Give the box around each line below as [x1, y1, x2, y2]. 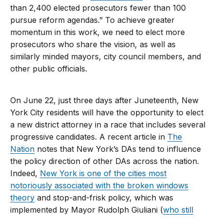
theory [10, 192, 35, 202]
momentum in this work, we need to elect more [10, 27, 185, 37]
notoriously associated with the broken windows [10, 180, 189, 190]
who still [163, 204, 194, 215]
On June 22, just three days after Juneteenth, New [10, 95, 199, 105]
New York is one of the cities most [40, 168, 167, 178]
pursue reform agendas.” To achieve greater [10, 15, 175, 25]
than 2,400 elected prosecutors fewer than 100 [10, 2, 186, 13]
